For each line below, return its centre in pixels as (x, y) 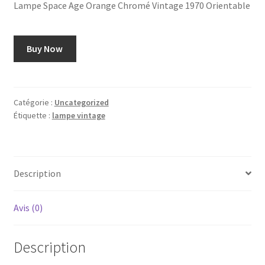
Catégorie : (34, 102)
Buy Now (45, 49)
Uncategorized (81, 102)
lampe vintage (78, 115)
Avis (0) (28, 207)
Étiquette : (33, 115)
